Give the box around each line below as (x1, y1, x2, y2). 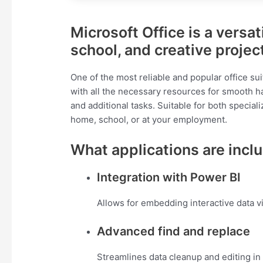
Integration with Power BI (97, 170, 241, 185)
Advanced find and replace (97, 224, 251, 239)
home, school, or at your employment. (70, 114, 228, 126)
